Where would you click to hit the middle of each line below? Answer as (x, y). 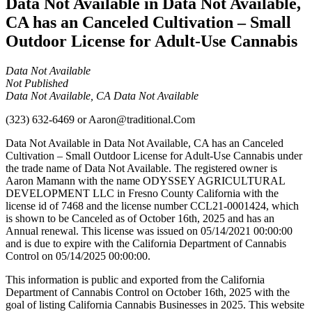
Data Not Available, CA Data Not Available (102, 95)
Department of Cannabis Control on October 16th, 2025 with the (148, 292)
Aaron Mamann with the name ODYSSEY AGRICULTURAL (145, 180)
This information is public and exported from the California (135, 279)
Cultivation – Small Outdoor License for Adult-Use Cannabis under (154, 155)
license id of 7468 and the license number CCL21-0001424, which (152, 205)
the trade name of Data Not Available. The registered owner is (141, 168)
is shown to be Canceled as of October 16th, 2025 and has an (140, 218)
